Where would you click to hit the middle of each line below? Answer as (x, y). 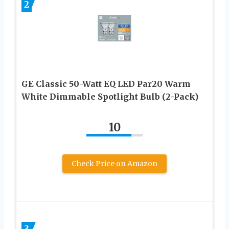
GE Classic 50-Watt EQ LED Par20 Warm (106, 84)
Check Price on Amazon (114, 163)
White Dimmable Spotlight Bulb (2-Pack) (110, 96)
